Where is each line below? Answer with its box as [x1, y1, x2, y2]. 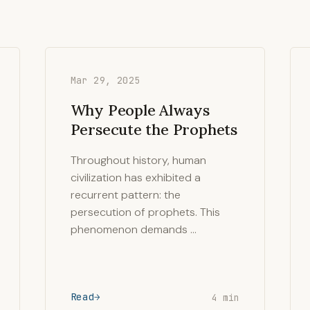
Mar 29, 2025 [70, 74, 140, 86]
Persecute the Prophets [70, 120, 237, 139]
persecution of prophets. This [70, 205, 220, 219]
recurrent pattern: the [70, 188, 181, 202]
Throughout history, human [70, 153, 206, 167]
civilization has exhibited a [70, 170, 201, 185]
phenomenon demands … [70, 222, 197, 237]
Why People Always [70, 100, 210, 120]
